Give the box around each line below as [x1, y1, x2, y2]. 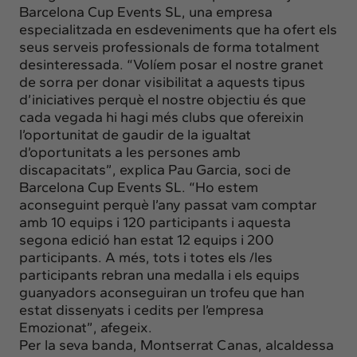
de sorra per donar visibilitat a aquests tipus [19, 73, 305, 91]
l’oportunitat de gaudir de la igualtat [19, 125, 251, 143]
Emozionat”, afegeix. [19, 318, 152, 336]
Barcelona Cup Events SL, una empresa [19, 2, 273, 21]
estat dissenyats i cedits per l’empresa [19, 300, 264, 319]
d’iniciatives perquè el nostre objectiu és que [19, 90, 306, 108]
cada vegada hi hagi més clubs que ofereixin [19, 108, 304, 126]
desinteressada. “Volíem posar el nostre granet [19, 55, 324, 73]
